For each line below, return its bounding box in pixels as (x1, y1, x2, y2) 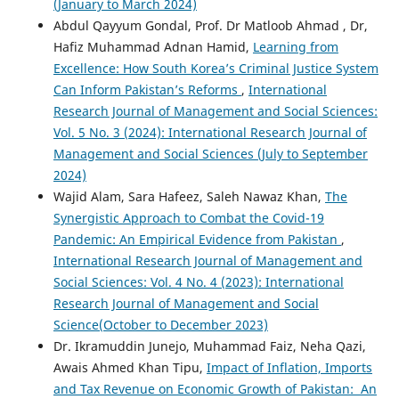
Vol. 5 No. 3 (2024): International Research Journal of (53, 123, 367, 141)
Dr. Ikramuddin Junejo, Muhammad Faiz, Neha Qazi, (53, 337, 366, 354)
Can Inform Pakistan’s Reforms (53, 80, 241, 98)
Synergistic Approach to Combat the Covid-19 (53, 208, 324, 226)
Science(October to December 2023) (53, 315, 268, 333)
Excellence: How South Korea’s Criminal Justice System (53, 59, 379, 77)
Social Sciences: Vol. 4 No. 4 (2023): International (53, 273, 344, 290)
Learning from (252, 37, 338, 55)
